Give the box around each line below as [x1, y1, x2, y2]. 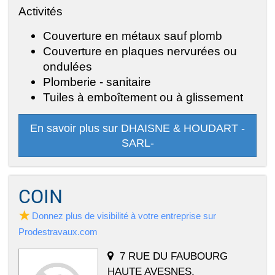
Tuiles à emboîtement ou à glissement [43, 90, 243, 104]
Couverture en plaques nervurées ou [43, 44, 237, 58]
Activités [18, 4, 63, 18]
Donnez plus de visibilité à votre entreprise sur [32, 210, 216, 221]
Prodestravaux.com [18, 226, 98, 237]
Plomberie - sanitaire [43, 74, 151, 88]
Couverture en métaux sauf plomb [43, 28, 222, 42]
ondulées [43, 59, 92, 73]
